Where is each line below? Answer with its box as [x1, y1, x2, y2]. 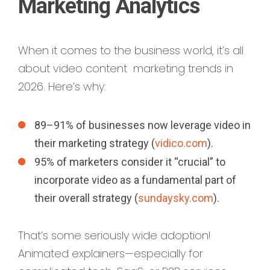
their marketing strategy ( [34, 136, 155, 149]
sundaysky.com [138, 191, 213, 204]
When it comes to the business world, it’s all [18, 43, 243, 58]
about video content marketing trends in [18, 61, 233, 77]
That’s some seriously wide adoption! [18, 228, 210, 243]
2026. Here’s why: [18, 79, 106, 95]
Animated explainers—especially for [18, 246, 203, 262]
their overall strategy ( [34, 191, 138, 204]
